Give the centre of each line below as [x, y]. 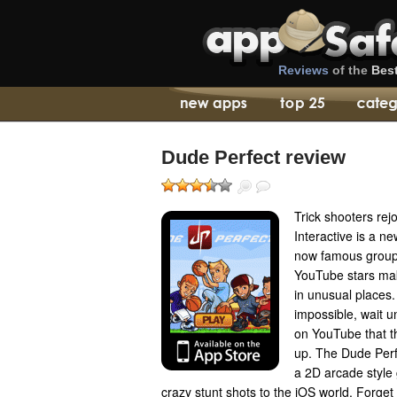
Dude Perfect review [253, 157]
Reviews [304, 70]
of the [350, 70]
